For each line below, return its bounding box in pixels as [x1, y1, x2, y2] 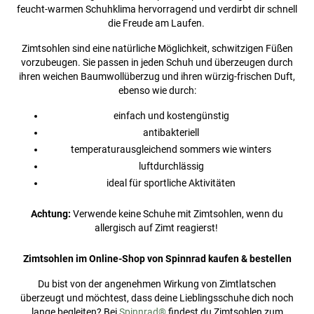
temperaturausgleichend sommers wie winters [71, 143, 271, 155]
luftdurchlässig [138, 160, 204, 172]
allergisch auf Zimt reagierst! [94, 221, 220, 233]
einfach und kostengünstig [113, 109, 229, 121]
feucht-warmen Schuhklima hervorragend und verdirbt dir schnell [17, 3, 297, 15]
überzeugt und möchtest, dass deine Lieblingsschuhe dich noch [20, 292, 294, 303]
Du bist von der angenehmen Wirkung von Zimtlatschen [38, 278, 276, 289]
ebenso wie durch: [118, 84, 196, 96]
